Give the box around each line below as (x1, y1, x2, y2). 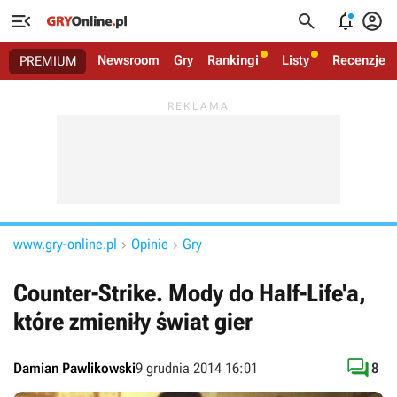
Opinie (131, 236, 168, 253)
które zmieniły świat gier (13, 307, 253, 336)
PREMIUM (19, 53, 77, 69)
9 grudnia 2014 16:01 (136, 360, 258, 377)
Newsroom (97, 52, 160, 68)
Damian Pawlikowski (13, 360, 136, 377)
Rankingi (207, 52, 259, 68)
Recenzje (332, 52, 385, 68)
